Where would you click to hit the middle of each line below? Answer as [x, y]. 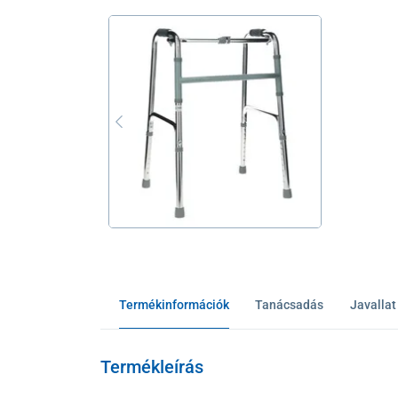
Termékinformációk [174, 304]
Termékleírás [151, 366]
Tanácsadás [290, 304]
